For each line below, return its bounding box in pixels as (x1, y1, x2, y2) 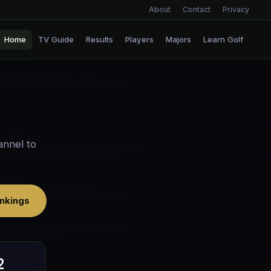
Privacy (223, 5, 249, 14)
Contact (183, 5, 211, 14)
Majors (166, 34, 191, 44)
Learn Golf (203, 34, 243, 44)
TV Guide (38, 34, 74, 44)
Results (86, 34, 113, 44)
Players (125, 34, 154, 44)
